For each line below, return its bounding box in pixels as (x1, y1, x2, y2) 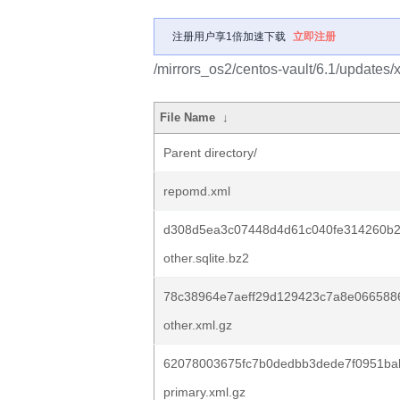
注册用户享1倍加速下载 (172, 30, 286, 43)
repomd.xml (163, 184, 230, 198)
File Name (160, 111, 216, 124)
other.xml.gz (163, 318, 232, 332)
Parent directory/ (163, 146, 257, 160)
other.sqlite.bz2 (163, 251, 249, 265)
